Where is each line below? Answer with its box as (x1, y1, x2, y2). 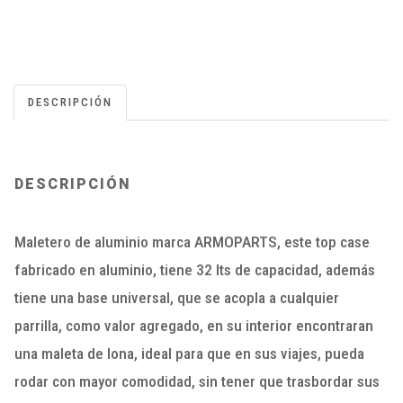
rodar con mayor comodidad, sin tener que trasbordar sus (14, 372, 380, 391)
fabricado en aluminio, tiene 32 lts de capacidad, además (14, 261, 375, 280)
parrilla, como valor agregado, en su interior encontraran (14, 317, 373, 336)
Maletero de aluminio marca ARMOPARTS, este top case (14, 233, 370, 252)
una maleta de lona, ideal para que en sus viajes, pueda (14, 345, 364, 363)
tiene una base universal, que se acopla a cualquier (14, 289, 339, 308)
